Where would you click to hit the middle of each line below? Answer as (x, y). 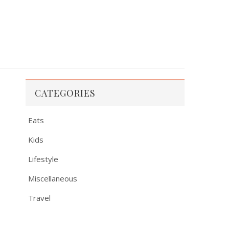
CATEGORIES (65, 93)
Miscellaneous (53, 178)
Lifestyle (43, 159)
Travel (39, 198)
